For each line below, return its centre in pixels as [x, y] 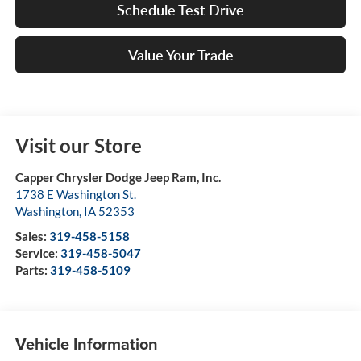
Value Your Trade [180, 55]
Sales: [32, 237]
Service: [37, 253]
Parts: [32, 270]
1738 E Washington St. [75, 195]
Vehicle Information [86, 343]
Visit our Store [78, 146]
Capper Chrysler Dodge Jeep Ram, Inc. [118, 178]
